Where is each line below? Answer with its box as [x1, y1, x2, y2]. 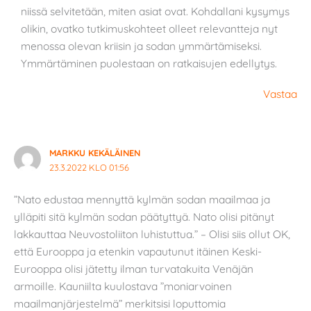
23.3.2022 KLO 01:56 [49, 161, 129, 173]
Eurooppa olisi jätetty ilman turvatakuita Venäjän [14, 262, 253, 276]
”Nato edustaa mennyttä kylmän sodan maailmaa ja [14, 192, 270, 207]
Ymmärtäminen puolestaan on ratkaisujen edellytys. [21, 56, 278, 71]
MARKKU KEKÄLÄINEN [49, 146, 140, 158]
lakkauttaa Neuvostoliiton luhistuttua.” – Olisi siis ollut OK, [14, 227, 290, 242]
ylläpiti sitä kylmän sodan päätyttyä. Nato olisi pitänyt [14, 210, 274, 224]
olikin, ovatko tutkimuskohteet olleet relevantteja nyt [21, 22, 278, 36]
